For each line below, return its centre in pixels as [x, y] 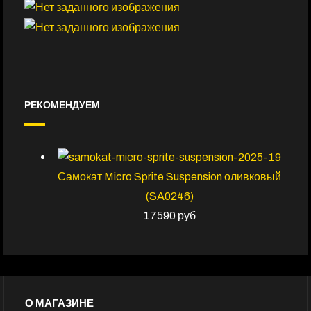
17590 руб [169, 215]
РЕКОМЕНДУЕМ [62, 106]
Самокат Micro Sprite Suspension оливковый [169, 176]
